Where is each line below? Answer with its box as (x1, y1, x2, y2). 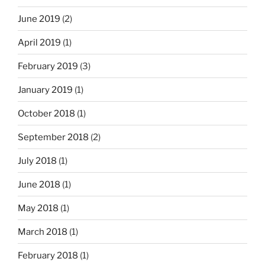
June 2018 (18, 179, 60, 190)
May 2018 (18, 202, 59, 214)
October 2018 (18, 108, 75, 119)
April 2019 (18, 37, 61, 48)
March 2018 (18, 226, 67, 237)
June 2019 (18, 13, 60, 24)
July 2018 (18, 155, 57, 166)
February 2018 (18, 250, 78, 261)
